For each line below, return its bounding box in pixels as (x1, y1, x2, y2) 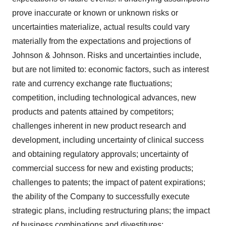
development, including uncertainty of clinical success (12, 136, 204, 144)
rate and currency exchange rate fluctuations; (12, 79, 172, 88)
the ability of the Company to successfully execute (12, 192, 190, 201)
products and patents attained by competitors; (12, 107, 174, 116)
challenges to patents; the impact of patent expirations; (12, 178, 205, 187)
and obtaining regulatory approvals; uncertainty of (12, 150, 188, 158)
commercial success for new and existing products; (12, 164, 193, 173)
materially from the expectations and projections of (12, 37, 191, 45)
